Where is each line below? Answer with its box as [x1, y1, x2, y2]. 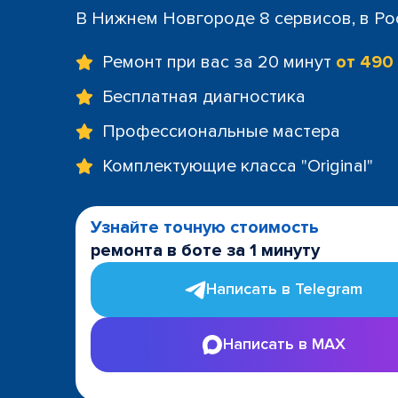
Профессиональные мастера [102, 120, 340, 142]
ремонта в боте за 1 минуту [91, 239, 320, 261]
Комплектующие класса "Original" [102, 155, 373, 177]
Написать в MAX [223, 334, 346, 354]
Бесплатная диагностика [102, 85, 306, 107]
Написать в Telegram [206, 279, 362, 298]
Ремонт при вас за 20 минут [102, 51, 336, 73]
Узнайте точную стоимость [91, 216, 319, 238]
